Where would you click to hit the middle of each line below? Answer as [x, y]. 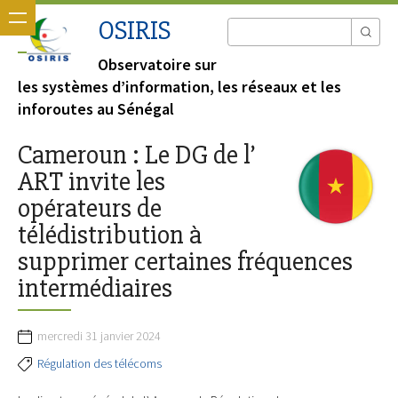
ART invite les [92, 182]
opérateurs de [90, 209]
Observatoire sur [157, 65]
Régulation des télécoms [99, 363]
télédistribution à [110, 235]
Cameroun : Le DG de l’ [136, 155]
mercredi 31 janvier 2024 [99, 336]
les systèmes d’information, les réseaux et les [179, 87]
